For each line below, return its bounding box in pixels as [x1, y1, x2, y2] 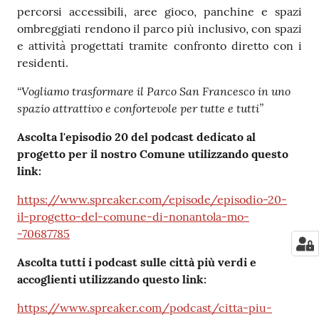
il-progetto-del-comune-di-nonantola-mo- [17, 209, 249, 224]
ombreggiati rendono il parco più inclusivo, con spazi [17, 21, 302, 36]
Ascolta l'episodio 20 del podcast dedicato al [17, 130, 256, 145]
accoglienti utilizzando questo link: [17, 272, 206, 287]
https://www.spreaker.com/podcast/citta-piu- [17, 300, 272, 315]
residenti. [17, 56, 68, 70]
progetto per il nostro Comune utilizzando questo [17, 147, 288, 162]
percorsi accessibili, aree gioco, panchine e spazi [17, 4, 302, 19]
